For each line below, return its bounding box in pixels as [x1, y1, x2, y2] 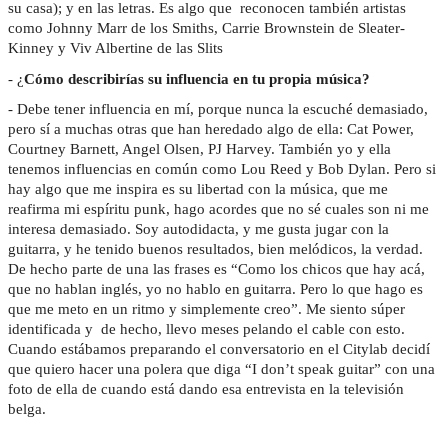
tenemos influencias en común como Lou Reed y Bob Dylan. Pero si [8, 161, 436, 178]
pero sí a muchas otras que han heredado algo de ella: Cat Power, [8, 121, 414, 138]
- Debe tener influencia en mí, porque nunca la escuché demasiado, [8, 101, 428, 118]
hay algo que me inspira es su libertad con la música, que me [8, 181, 388, 198]
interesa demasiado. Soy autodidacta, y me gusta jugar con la [8, 221, 389, 238]
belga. [8, 401, 50, 418]
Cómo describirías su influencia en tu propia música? [24, 70, 370, 87]
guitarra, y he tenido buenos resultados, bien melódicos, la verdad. [8, 241, 423, 258]
